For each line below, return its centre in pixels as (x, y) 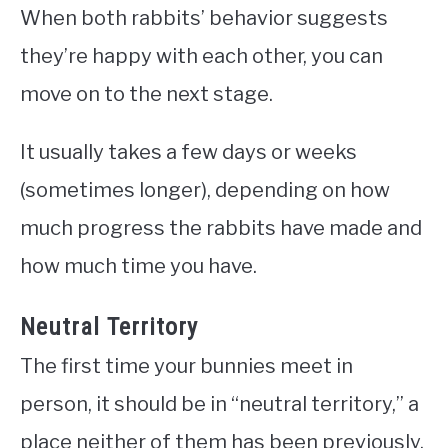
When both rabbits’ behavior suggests (204, 18)
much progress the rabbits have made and (221, 228)
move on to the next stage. (148, 94)
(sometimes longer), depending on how (205, 190)
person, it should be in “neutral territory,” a (219, 404)
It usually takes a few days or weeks (188, 152)
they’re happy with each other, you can (201, 56)
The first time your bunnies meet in (186, 366)
